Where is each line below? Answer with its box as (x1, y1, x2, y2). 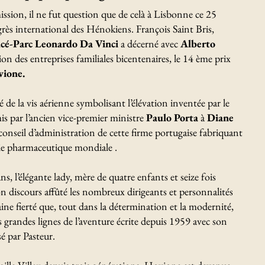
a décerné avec (118, 37, 180, 50)
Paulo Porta (146, 111, 201, 124)
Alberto (180, 37, 215, 50)
